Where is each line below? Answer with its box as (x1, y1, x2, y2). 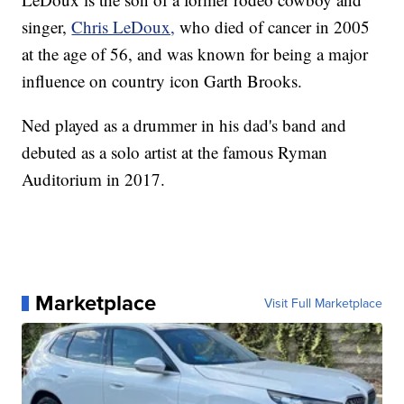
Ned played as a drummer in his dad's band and (22, 114, 347, 137)
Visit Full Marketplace (263, 294, 382, 313)
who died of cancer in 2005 (179, 15, 371, 39)
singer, (22, 15, 72, 39)
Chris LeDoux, (71, 15, 176, 39)
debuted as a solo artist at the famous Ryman (22, 141, 328, 164)
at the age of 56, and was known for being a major (22, 42, 369, 66)
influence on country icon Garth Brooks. (22, 69, 303, 93)
